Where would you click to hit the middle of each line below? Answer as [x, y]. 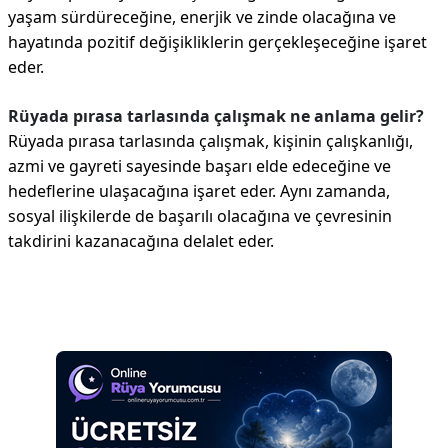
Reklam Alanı [56, 314]
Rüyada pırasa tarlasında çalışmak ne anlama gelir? [216, 116]
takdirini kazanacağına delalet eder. [141, 241]
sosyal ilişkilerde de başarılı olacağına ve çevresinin [200, 216]
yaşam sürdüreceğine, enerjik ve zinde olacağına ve [202, 17]
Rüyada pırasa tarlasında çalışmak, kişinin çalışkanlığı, [210, 141]
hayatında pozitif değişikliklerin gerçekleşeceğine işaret [217, 42]
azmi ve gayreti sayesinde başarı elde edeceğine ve [199, 166]
